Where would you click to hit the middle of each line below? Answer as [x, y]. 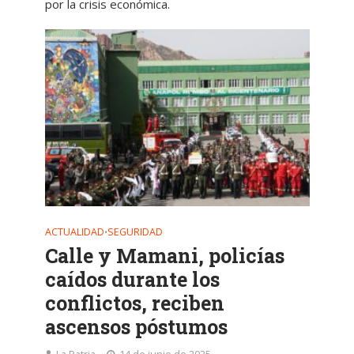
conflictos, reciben [134, 303]
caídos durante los [132, 279]
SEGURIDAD [135, 232]
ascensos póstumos [136, 326]
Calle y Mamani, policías [164, 255]
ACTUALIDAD [74, 232]
